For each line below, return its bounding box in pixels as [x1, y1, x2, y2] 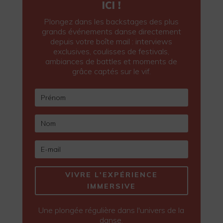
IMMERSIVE [87, 181, 136, 191]
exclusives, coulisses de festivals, [53, 46, 170, 56]
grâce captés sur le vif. [72, 66, 151, 76]
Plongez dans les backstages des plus [44, 16, 179, 26]
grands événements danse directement [41, 26, 181, 36]
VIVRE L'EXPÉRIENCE [65, 170, 158, 179]
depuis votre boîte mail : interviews [50, 36, 173, 46]
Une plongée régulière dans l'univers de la [38, 205, 185, 216]
